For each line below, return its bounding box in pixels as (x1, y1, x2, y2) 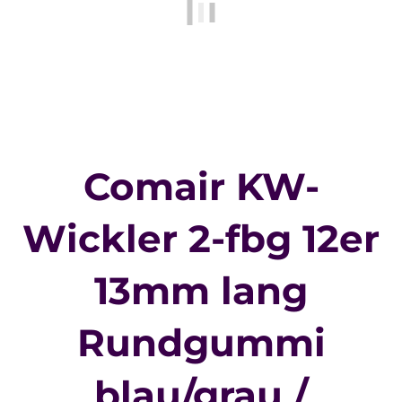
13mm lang (94, 267, 308, 314)
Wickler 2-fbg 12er (22, 215, 380, 262)
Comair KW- (83, 163, 319, 210)
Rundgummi (76, 319, 326, 366)
